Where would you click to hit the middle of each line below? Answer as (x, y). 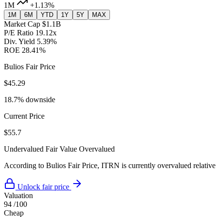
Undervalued (24, 149)
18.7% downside (30, 100)
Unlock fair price (43, 187)
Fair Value (61, 149)
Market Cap (22, 24)
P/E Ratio (19, 33)
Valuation (18, 196)
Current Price (24, 116)
